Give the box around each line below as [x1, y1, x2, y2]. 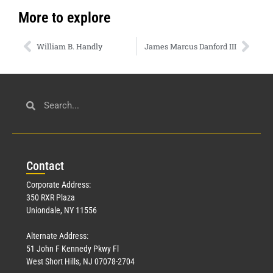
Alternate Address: [26, 231, 88, 241]
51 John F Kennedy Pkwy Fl [26, 244, 119, 254]
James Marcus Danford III [144, 41, 236, 52]
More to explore [18, 9, 110, 27]
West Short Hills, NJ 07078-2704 [26, 257, 135, 267]
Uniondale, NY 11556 [26, 205, 97, 216]
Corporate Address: [26, 180, 91, 190]
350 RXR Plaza [26, 193, 75, 203]
